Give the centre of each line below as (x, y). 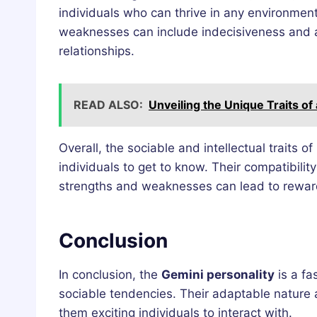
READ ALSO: (108, 105)
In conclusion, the (110, 275)
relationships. (97, 51)
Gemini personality (218, 275)
